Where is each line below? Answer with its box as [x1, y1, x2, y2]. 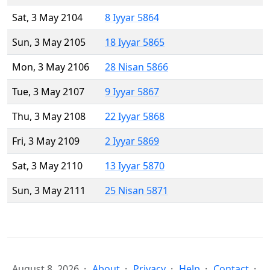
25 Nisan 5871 [105, 184, 168, 198]
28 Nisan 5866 [105, 60, 168, 74]
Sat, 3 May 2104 [12, 11, 83, 25]
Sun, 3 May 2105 [12, 36, 86, 49]
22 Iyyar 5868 [105, 110, 165, 124]
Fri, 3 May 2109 [12, 134, 80, 148]
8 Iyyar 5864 [105, 11, 159, 25]
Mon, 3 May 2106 [12, 60, 89, 74]
